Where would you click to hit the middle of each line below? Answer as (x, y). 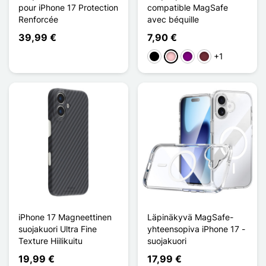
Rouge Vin (218, 57)
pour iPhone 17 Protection (68, 7)
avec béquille (173, 19)
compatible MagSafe (188, 7)
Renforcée (38, 19)
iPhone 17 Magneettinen (65, 217)
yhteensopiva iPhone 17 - (196, 229)
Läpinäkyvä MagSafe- (190, 217)
